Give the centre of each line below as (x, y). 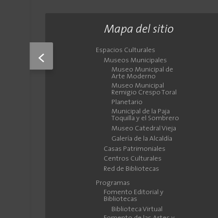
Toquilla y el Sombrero (145, 119)
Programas (113, 183)
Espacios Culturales (126, 51)
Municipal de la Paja (141, 112)
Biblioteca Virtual (137, 209)
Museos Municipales (136, 61)
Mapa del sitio (139, 30)
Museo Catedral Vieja (144, 129)
